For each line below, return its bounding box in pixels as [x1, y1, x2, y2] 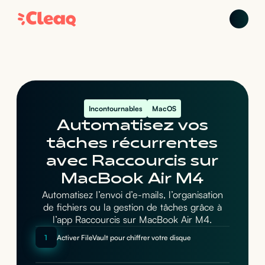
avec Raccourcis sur [46, 154, 219, 169]
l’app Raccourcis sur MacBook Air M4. [53, 214, 212, 225]
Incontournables [88, 104, 143, 113]
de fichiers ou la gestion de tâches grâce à [43, 201, 222, 213]
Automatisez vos [56, 119, 208, 134]
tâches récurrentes [47, 137, 218, 151]
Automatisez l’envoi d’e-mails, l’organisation [41, 189, 223, 201]
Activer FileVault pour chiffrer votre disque [56, 232, 191, 242]
